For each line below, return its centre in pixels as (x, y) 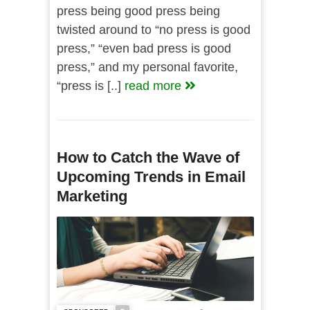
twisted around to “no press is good (153, 30)
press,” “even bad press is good (144, 48)
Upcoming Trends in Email (151, 177)
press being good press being (138, 11)
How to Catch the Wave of (148, 157)
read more (154, 86)
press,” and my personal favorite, (147, 67)
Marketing (92, 196)
